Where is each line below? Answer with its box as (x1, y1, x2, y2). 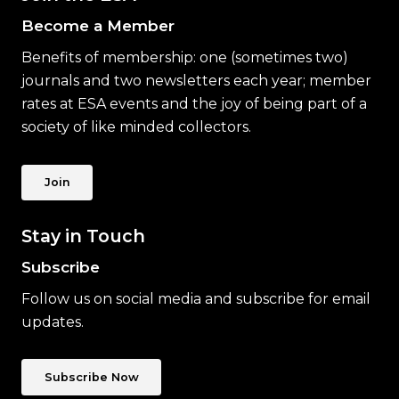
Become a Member (21, 15, 175, 35)
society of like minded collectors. (21, 118, 251, 135)
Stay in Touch (21, 224, 145, 247)
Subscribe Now (44, 370, 139, 385)
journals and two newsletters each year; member (21, 71, 371, 89)
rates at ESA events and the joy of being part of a (21, 94, 367, 112)
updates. (21, 313, 84, 330)
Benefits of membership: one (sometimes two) (21, 48, 348, 66)
